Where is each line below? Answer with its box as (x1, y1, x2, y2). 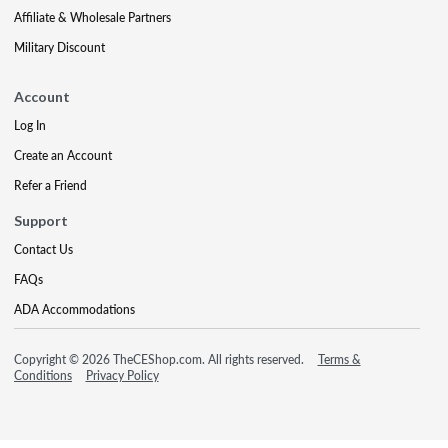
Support (14, 211, 68, 229)
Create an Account (14, 146, 112, 164)
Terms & (317, 350, 361, 368)
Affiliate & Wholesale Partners (14, 8, 171, 26)
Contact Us (14, 240, 73, 258)
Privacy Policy (85, 366, 159, 384)
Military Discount (14, 38, 105, 56)
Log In (14, 116, 46, 134)
